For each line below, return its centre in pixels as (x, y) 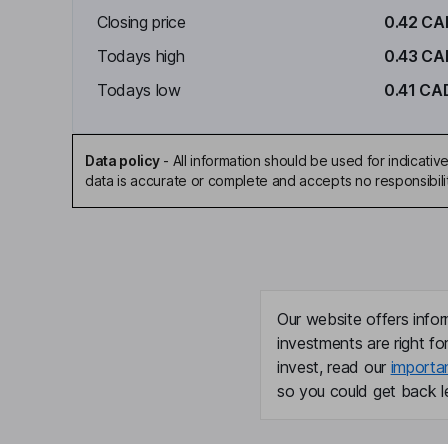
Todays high (141, 56)
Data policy (122, 160)
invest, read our (334, 367)
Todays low (139, 90)
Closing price (141, 22)
